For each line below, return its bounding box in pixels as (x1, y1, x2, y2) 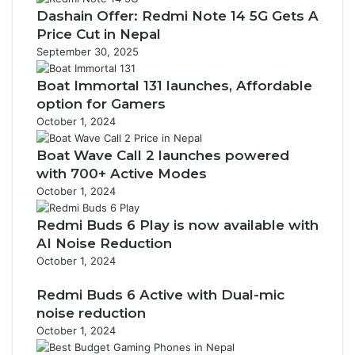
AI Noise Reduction (36, 235, 172, 251)
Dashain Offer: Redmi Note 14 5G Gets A (36, 8, 319, 24)
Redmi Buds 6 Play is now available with (36, 217, 319, 233)
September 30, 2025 (36, 45, 139, 58)
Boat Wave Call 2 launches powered (36, 147, 289, 163)
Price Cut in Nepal (36, 26, 161, 42)
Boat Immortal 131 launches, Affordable (36, 78, 312, 94)
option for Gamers (36, 96, 166, 112)
